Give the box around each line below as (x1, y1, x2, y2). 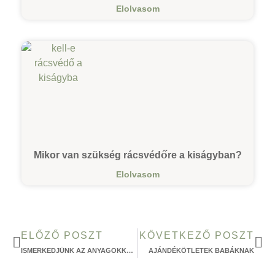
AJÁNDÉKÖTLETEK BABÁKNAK (149, 247, 254, 255)
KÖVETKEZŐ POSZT (139, 230, 254, 241)
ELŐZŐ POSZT (21, 230, 103, 241)
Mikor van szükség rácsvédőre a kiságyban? (33, 150, 242, 161)
